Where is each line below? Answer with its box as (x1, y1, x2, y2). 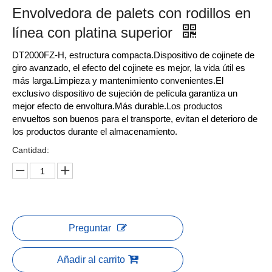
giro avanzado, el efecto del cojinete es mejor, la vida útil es (12, 63, 245, 73)
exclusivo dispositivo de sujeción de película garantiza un (12, 88, 237, 98)
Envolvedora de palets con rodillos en (12, 5, 251, 21)
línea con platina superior (12, 24, 177, 41)
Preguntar (69, 223, 111, 233)
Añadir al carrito (57, 254, 125, 265)
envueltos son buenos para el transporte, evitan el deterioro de (12, 114, 257, 124)
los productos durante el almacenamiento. (12, 126, 177, 137)
